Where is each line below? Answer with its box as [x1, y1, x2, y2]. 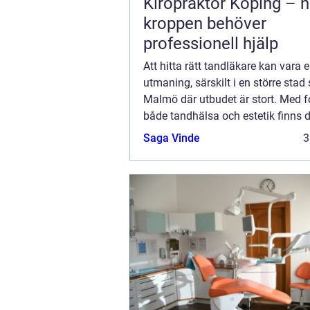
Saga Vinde [143, 131, 200, 145]
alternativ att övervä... [143, 126, 248, 140]
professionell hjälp [143, 34, 278, 54]
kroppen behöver [143, 14, 266, 34]
